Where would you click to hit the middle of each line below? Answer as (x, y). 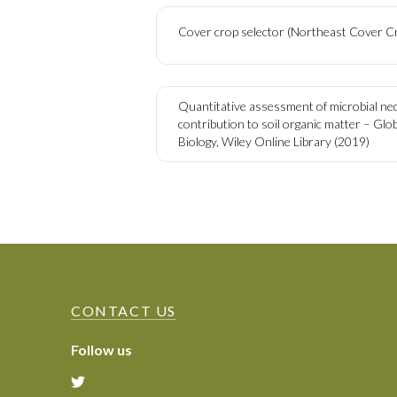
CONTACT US (124, 310)
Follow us (101, 349)
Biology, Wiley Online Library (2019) (274, 141)
